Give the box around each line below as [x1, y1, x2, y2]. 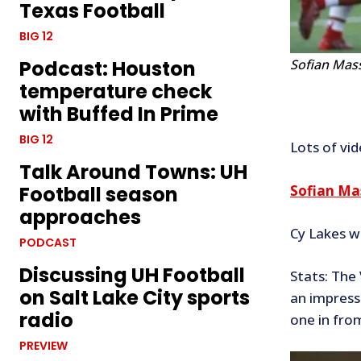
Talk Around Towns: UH [19, 159, 247, 186]
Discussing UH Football [19, 262, 245, 289]
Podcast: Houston [19, 56, 196, 83]
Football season [19, 181, 178, 209]
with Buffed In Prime [19, 101, 218, 128]
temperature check [19, 78, 212, 106]
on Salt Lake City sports [19, 284, 250, 312]
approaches [19, 204, 141, 231]
